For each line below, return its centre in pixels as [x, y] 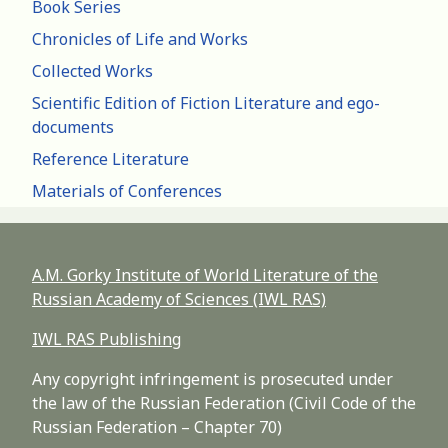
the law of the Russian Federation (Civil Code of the [224, 403]
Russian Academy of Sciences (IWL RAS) [179, 299]
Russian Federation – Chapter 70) [157, 427]
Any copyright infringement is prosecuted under [212, 379]
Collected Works [92, 71]
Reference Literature [110, 159]
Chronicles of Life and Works [140, 39]
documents [73, 127]
